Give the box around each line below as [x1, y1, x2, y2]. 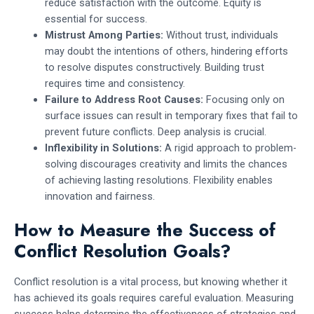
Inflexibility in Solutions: [44, 141, 162, 154]
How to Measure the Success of [14, 217, 275, 243]
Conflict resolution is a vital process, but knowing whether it [14, 275, 287, 288]
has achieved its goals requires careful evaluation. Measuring [14, 291, 294, 304]
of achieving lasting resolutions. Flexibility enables [44, 173, 273, 186]
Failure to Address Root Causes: [44, 93, 203, 106]
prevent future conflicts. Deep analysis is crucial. [44, 125, 266, 138]
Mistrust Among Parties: [44, 28, 163, 41]
